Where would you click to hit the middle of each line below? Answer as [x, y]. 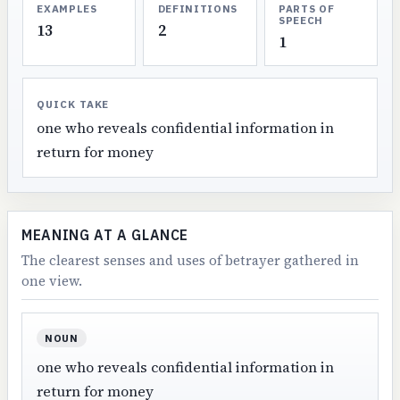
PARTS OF [306, 9]
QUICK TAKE [73, 104]
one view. [52, 280]
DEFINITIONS [198, 9]
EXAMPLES [67, 9]
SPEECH [300, 21]
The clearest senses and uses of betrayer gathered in [191, 260]
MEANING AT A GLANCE [105, 234]
